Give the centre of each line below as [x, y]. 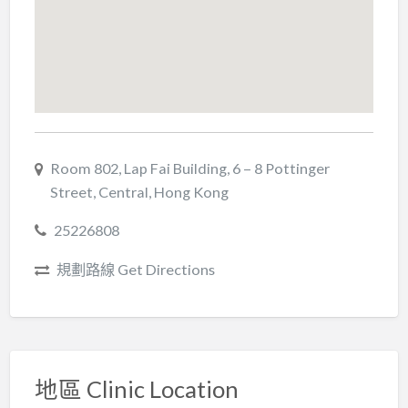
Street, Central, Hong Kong [139, 191]
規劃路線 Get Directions [135, 269]
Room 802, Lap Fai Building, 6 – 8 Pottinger [189, 168]
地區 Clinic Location [136, 388]
